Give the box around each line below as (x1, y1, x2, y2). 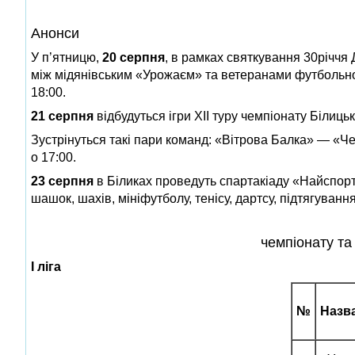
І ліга (31, 259, 61, 273)
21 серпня (31, 109, 94, 123)
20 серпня (102, 50, 165, 64)
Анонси (31, 25, 79, 41)
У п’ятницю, (31, 50, 102, 64)
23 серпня (31, 174, 94, 188)
